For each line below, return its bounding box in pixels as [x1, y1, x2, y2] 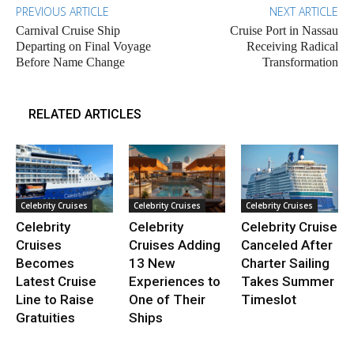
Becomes [16, 254, 74, 271]
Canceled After [241, 236, 333, 253]
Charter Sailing [241, 254, 330, 271]
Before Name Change [16, 55, 125, 70]
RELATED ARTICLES [28, 107, 141, 122]
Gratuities [16, 309, 75, 326]
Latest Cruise [16, 273, 96, 289]
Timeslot [241, 291, 297, 307]
